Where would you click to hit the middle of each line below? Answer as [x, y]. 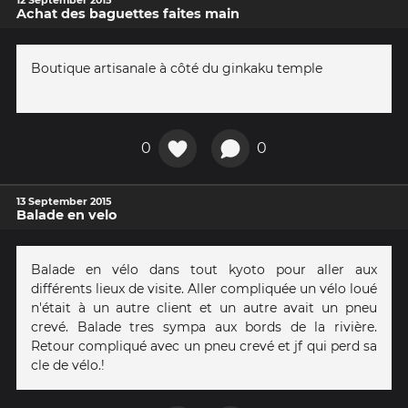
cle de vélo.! [68, 366]
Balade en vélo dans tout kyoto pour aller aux [204, 270]
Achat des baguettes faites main [128, 13]
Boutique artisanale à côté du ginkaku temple [177, 68]
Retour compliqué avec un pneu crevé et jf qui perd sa [204, 347]
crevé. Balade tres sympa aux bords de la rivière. [204, 327]
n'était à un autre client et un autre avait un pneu [204, 308]
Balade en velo [66, 215]
